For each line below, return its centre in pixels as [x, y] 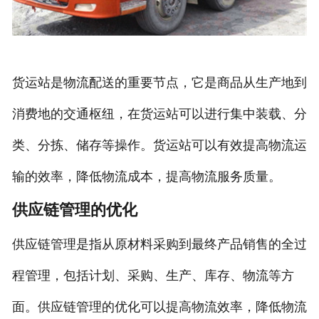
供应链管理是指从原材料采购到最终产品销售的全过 [159, 245]
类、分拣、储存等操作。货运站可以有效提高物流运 [159, 146]
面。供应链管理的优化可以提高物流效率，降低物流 [159, 307]
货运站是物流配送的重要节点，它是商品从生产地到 [159, 83]
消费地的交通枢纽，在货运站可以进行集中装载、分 [159, 114]
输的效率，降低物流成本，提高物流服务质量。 [146, 177]
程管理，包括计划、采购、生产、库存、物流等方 [153, 276]
